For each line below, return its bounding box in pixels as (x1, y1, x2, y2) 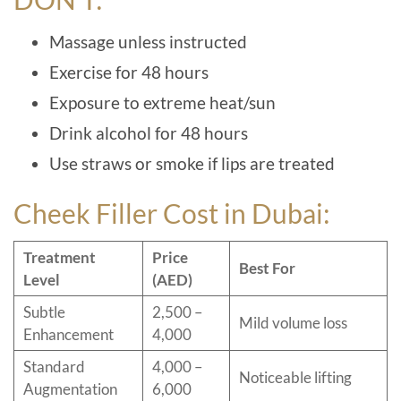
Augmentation (23, 379, 117, 398)
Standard (23, 356, 85, 376)
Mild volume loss (239, 312, 347, 332)
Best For (239, 258, 295, 277)
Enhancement (23, 324, 114, 344)
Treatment (23, 247, 96, 267)
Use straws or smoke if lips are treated (49, 152, 335, 174)
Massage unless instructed (49, 30, 247, 52)
